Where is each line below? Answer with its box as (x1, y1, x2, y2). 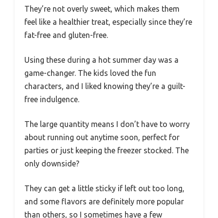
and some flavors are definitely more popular (24, 197, 184, 206)
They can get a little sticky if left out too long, (24, 184, 184, 193)
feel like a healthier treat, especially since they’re (24, 18, 192, 27)
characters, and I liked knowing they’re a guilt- (24, 82, 185, 91)
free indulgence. (24, 95, 79, 104)
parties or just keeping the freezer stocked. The (24, 146, 189, 155)
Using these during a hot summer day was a (24, 55, 179, 65)
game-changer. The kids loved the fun (24, 69, 156, 78)
